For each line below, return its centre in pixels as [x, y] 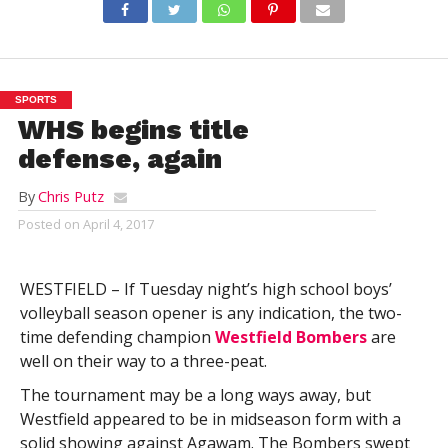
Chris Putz [70, 196]
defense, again [119, 159]
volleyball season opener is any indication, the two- [210, 313]
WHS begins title [133, 130]
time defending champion [117, 337]
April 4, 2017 [118, 224]
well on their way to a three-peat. [143, 361]
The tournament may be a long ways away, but [195, 395]
